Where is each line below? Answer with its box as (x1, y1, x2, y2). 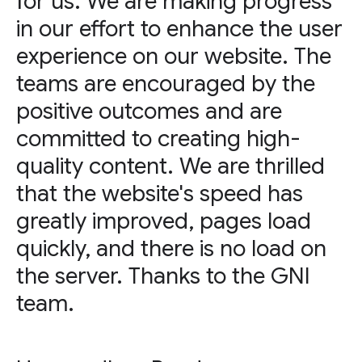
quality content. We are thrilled (16, 152, 325, 181)
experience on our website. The (16, 42, 331, 71)
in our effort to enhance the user (16, 15, 343, 44)
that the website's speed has (16, 179, 303, 208)
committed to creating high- (16, 124, 301, 154)
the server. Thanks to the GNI (16, 262, 310, 291)
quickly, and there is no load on (16, 234, 326, 263)
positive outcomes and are (16, 97, 282, 126)
